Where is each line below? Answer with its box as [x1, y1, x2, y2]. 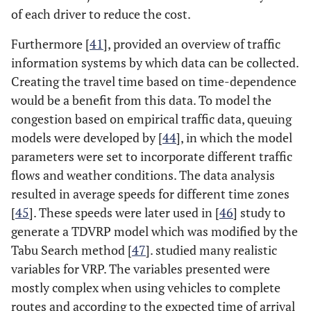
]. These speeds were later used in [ [29, 204, 219, 221]
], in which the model [176, 129, 292, 146]
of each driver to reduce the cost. [11, 6, 191, 22]
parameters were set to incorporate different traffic [11, 148, 292, 165]
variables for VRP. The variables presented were [11, 260, 270, 277]
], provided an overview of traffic [103, 35, 280, 52]
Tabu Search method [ [11, 242, 132, 258]
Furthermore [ [11, 35, 90, 52]
